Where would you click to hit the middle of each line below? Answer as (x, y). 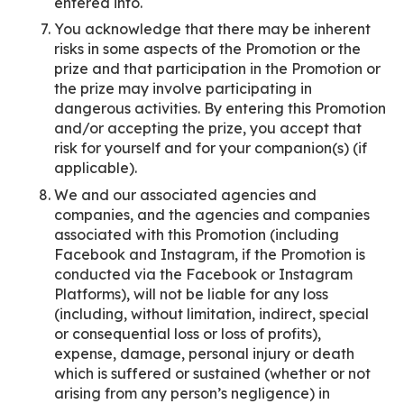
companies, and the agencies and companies (212, 214)
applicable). (96, 168)
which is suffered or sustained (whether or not (212, 373)
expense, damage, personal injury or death (204, 353)
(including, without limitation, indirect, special (211, 313)
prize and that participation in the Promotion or (217, 69)
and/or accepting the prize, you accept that (208, 128)
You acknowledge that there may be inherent (212, 29)
